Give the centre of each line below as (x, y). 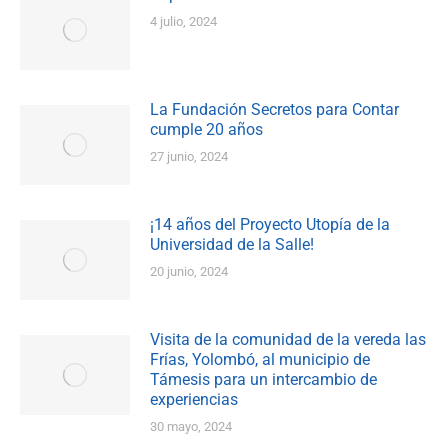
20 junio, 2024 (189, 272)
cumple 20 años (206, 130)
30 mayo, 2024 (191, 427)
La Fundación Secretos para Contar (274, 110)
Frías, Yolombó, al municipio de (260, 360)
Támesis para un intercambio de (263, 380)
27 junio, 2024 (189, 157)
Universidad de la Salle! (232, 245)
